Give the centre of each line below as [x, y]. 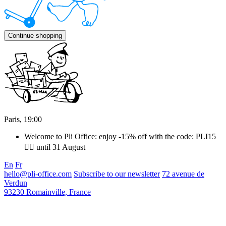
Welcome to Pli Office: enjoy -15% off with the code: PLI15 [120, 136]
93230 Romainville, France [47, 192]
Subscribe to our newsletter [117, 174]
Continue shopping [35, 36]
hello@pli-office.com [38, 174]
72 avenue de [183, 174]
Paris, [14, 119]
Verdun [16, 183]
